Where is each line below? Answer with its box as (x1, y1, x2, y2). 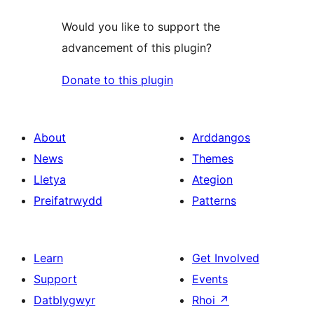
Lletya (34, 172, 66, 186)
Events (192, 271, 228, 286)
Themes (192, 151, 233, 165)
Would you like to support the (62, 19, 220, 34)
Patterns (192, 193, 236, 207)
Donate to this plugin (62, 72, 173, 87)
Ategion (192, 172, 233, 186)
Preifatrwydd (34, 193, 102, 207)
